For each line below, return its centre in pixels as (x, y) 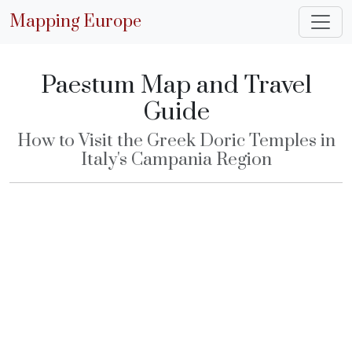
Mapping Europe (75, 22)
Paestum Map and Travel (176, 85)
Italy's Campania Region (176, 160)
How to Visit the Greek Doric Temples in (176, 141)
